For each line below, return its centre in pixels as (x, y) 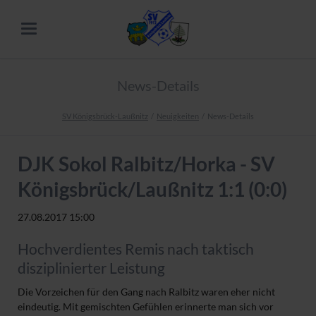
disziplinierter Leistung (91, 267)
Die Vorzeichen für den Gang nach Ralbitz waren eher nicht (146, 292)
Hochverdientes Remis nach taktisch (135, 248)
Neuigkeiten (178, 116)
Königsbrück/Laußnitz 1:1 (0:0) (152, 189)
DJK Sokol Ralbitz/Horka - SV (146, 164)
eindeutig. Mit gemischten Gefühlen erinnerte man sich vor (145, 307)
